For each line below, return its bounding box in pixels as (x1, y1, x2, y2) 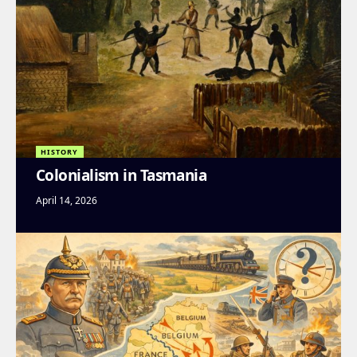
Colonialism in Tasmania (36, 164, 207, 186)
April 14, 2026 (36, 193, 97, 207)
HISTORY (41, 147, 79, 157)
